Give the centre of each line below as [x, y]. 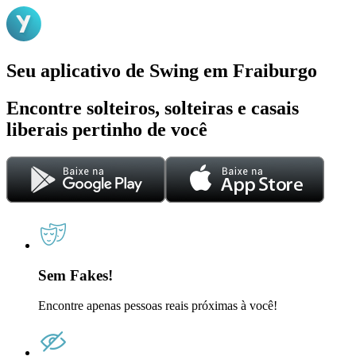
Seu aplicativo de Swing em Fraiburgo [162, 70]
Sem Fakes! [75, 276]
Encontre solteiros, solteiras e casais [153, 108]
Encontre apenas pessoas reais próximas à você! [158, 306]
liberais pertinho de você [107, 129]
